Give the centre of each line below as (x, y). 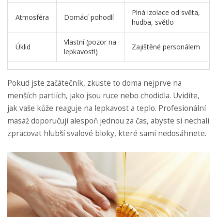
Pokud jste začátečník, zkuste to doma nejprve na (94, 83)
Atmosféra (32, 17)
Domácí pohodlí (89, 17)
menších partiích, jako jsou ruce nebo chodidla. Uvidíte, (103, 96)
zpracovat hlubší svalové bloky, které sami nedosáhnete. (107, 134)
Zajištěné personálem (166, 47)
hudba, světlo (153, 22)
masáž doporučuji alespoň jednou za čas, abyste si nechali (108, 121)
